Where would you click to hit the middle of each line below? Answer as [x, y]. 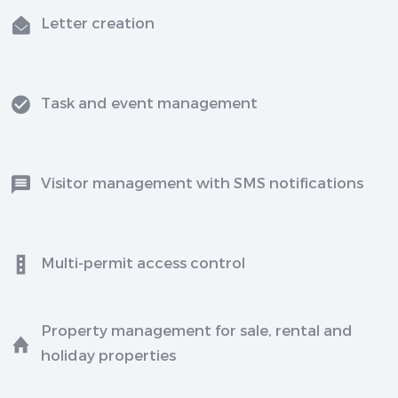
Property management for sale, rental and [197, 330]
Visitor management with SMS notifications [203, 183]
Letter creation [98, 23]
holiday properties [109, 355]
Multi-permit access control [143, 263]
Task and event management [150, 103]
